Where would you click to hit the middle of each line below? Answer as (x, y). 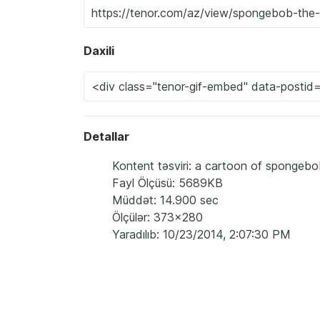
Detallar (106, 137)
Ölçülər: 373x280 (157, 217)
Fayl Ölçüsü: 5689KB (167, 183)
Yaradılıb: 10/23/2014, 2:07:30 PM (201, 235)
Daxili (99, 51)
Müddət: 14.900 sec (165, 200)
